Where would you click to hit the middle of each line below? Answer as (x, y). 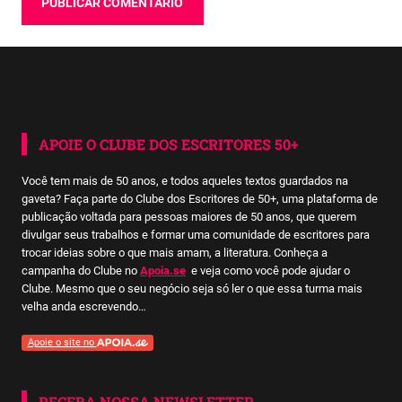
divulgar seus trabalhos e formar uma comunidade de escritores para (196, 235)
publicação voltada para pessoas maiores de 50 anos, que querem (189, 217)
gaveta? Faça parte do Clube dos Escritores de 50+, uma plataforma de (200, 199)
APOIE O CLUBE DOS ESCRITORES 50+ (168, 144)
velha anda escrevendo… (84, 307)
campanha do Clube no (81, 271)
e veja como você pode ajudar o (268, 271)
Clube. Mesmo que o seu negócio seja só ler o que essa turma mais (192, 289)
